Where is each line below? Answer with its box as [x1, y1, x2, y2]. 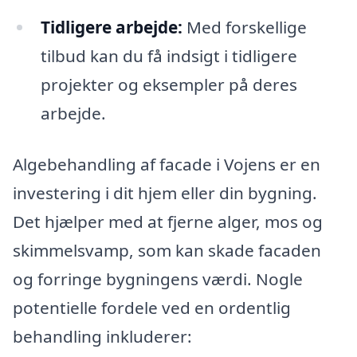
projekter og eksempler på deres [40, 73, 297, 96]
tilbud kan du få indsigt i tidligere [40, 44, 297, 67]
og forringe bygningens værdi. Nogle [13, 267, 303, 290]
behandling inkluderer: [13, 324, 192, 347]
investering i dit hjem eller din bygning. [13, 181, 317, 204]
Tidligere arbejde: [40, 15, 182, 38]
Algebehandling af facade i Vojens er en [13, 152, 320, 175]
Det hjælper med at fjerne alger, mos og [13, 210, 323, 233]
